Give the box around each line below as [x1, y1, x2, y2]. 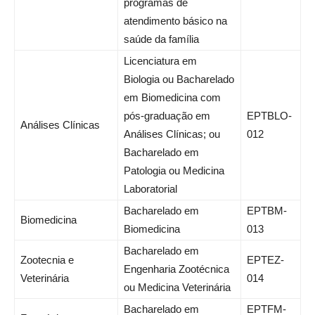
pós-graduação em [124, 110, 210, 122]
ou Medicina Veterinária [124, 281, 231, 294]
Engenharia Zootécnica [124, 263, 229, 276]
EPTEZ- [247, 254, 284, 266]
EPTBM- [247, 205, 287, 217]
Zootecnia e [20, 254, 74, 266]
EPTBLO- [247, 110, 292, 122]
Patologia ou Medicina [124, 165, 224, 177]
